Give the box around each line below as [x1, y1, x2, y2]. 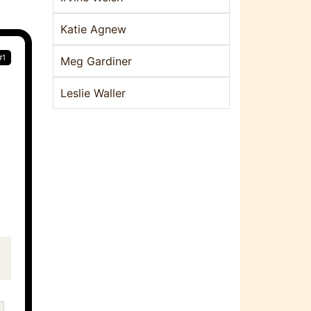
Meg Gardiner [60, 54, 132, 68]
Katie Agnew [60, 22, 126, 36]
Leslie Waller [60, 86, 126, 100]
